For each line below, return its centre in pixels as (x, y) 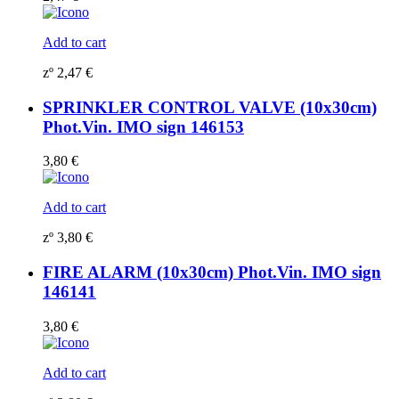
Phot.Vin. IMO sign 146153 (143, 126)
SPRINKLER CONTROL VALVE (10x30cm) (210, 107)
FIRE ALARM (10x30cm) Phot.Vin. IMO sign (212, 273)
